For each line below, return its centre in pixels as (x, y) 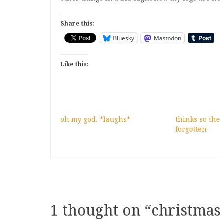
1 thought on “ (101, 210)
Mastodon (167, 38)
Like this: (74, 64)
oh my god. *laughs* (95, 119)
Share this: (77, 24)
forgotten (191, 129)
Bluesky (124, 38)
